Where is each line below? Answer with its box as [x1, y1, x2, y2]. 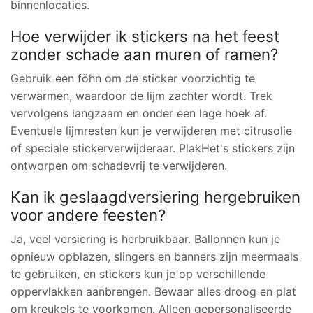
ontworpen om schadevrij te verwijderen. [10, 158, 227, 173]
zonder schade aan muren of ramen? [10, 44, 278, 64]
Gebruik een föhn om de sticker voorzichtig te [10, 71, 255, 85]
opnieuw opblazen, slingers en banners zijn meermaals [10, 249, 298, 263]
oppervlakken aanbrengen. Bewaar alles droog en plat [10, 284, 296, 298]
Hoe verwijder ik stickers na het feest [10, 26, 279, 45]
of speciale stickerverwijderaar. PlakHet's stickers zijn [10, 140, 295, 155]
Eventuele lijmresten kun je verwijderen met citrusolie [10, 123, 292, 138]
